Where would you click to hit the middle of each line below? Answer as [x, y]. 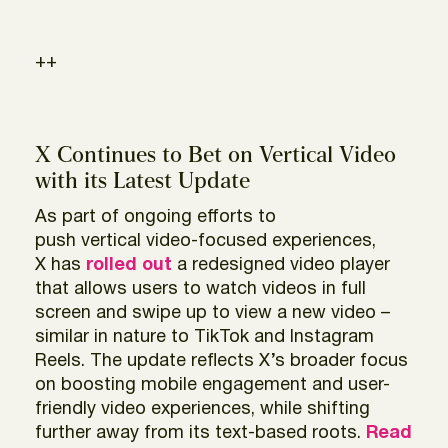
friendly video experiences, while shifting [202, 409]
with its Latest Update [142, 182]
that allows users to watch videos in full [200, 289]
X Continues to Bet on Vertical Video [215, 156]
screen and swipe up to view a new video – [212, 313]
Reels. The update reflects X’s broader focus [221, 361]
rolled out [129, 265]
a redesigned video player [281, 265]
